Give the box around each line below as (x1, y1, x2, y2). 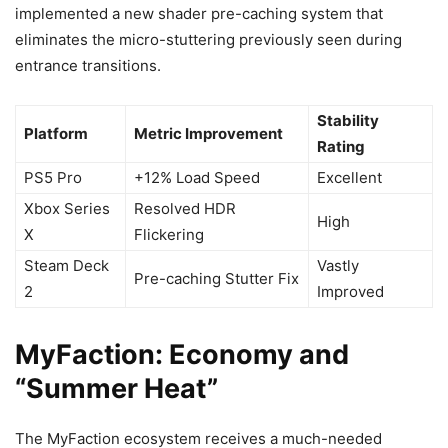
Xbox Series (24, 199, 110, 218)
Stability (317, 111, 379, 130)
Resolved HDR (134, 199, 236, 218)
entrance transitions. (15, 56, 161, 75)
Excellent (317, 168, 382, 187)
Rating (317, 137, 365, 156)
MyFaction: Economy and (15, 338, 349, 371)
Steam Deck (24, 256, 109, 275)
